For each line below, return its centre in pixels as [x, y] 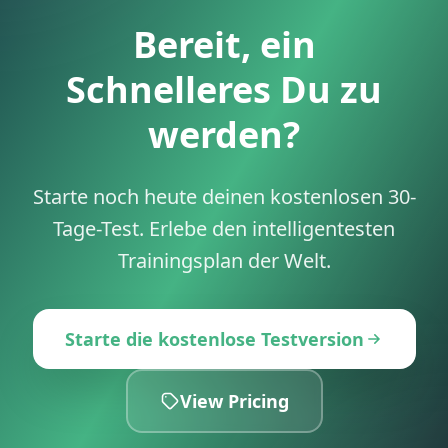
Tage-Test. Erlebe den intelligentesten [224, 228]
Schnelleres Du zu [224, 89]
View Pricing [234, 400]
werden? [224, 134]
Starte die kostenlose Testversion [214, 338]
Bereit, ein [224, 44]
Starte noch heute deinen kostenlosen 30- [224, 196]
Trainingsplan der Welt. [224, 260]
